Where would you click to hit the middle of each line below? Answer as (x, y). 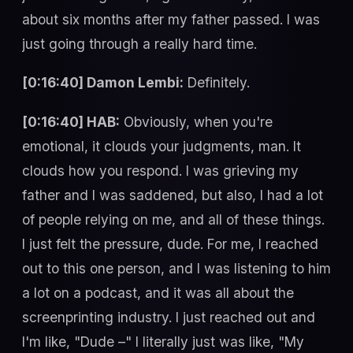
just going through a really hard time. (139, 43)
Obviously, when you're (196, 121)
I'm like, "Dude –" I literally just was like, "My (163, 341)
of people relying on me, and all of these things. (173, 219)
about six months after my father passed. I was (171, 19)
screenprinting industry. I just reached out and (169, 317)
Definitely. (217, 83)
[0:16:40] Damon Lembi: (103, 83)
